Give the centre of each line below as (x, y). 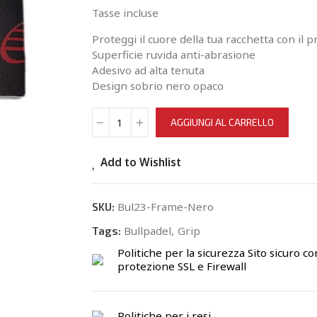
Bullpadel (147, 231)
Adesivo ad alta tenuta (148, 70)
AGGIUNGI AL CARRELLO (222, 122)
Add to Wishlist (140, 162)
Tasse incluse (125, 13)
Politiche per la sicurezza (181, 253)
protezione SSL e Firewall (181, 266)
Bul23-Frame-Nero (165, 207)
